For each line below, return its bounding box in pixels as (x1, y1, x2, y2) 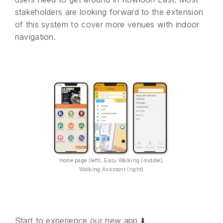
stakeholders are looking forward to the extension (14, 6, 204, 17)
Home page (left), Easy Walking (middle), (59, 157, 164, 164)
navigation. (14, 31, 56, 42)
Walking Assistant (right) (79, 166, 144, 173)
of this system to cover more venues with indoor (14, 19, 200, 29)
